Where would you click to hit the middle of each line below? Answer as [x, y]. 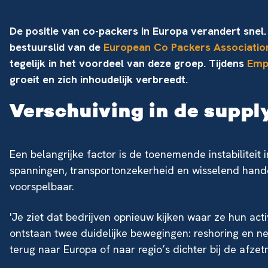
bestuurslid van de [57, 47]
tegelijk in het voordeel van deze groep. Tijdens [128, 63]
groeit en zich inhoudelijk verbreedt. [99, 79]
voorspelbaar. [42, 186]
